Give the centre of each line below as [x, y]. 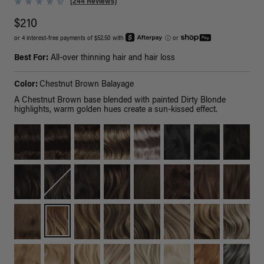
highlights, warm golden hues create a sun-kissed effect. [116, 110]
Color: [27, 85]
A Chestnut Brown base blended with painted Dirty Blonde [120, 101]
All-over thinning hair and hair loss [112, 59]
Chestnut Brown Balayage [87, 85]
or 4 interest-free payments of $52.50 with [70, 39]
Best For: [31, 59]
